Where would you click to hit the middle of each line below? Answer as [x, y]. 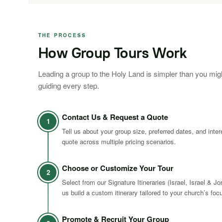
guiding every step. [69, 85]
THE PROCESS [62, 35]
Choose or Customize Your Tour [118, 168]
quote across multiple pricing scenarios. [119, 141]
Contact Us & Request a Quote [115, 117]
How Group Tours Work [112, 53]
